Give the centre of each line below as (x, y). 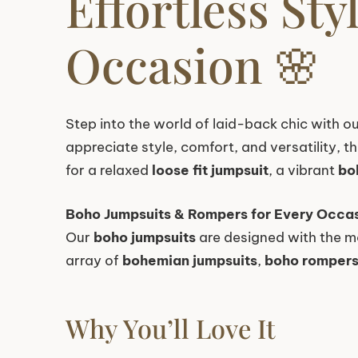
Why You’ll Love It (170, 328)
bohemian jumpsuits (190, 260)
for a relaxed (109, 171)
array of (94, 260)
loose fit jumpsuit (210, 171)
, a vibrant (303, 171)
